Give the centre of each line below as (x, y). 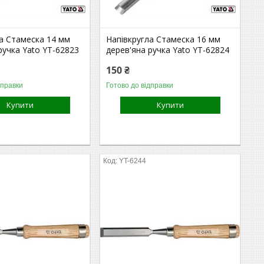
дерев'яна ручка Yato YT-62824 (168, 49)
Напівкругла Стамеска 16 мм (164, 39)
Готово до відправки (140, 85)
